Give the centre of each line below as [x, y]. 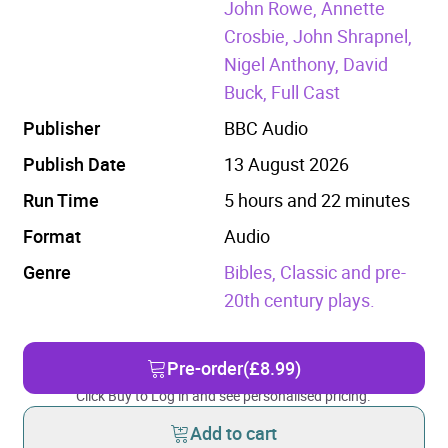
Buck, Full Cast [281, 91]
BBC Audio [265, 127]
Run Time [61, 199]
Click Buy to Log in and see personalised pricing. [224, 395]
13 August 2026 [286, 163]
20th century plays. [299, 299]
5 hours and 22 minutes [316, 199]
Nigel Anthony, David [305, 63]
